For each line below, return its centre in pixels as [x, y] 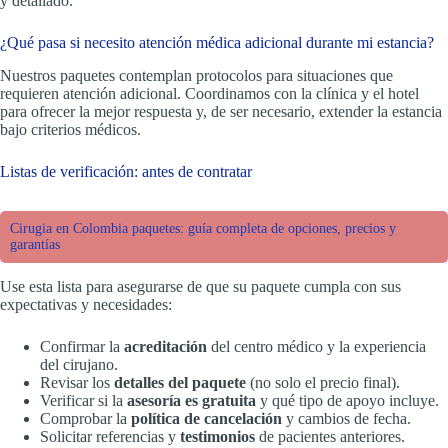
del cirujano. [79, 364]
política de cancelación [206, 418]
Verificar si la [83, 400]
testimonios [217, 436]
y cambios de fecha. [346, 418]
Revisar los [77, 382]
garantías [35, 244]
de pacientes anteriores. [330, 436]
